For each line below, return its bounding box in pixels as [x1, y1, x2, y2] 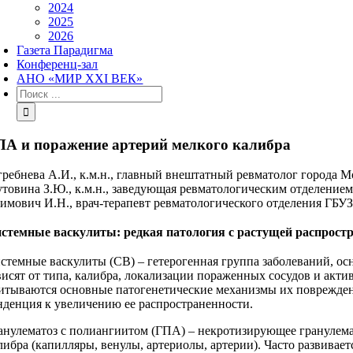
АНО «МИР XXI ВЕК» [17, 72, 143, 85]
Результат [16, 85, 67, 98]
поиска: [16, 99, 58, 113]
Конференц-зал [17, 58, 98, 71]
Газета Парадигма [17, 43, 113, 57]
